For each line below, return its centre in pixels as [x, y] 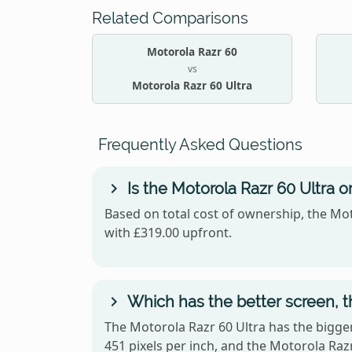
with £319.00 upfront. [168, 233]
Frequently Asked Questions [200, 145]
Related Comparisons [170, 18]
